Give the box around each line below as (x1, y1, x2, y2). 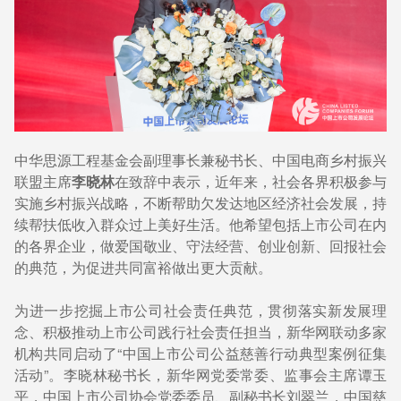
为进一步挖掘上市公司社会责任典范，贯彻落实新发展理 (14, 299, 387, 320)
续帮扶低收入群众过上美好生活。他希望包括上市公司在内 (14, 213, 387, 235)
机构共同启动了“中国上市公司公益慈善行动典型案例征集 (14, 342, 387, 363)
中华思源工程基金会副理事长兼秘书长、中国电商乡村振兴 (14, 149, 387, 170)
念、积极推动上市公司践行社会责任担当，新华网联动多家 (14, 320, 387, 342)
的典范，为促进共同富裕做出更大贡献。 (14, 256, 272, 277)
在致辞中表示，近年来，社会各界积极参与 (115, 170, 387, 192)
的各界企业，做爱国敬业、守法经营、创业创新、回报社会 (14, 235, 387, 256)
